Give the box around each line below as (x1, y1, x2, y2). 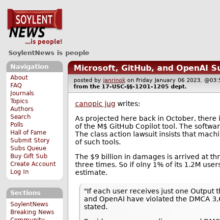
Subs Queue (10, 145, 47, 152)
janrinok (103, 77, 125, 84)
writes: (115, 99, 140, 108)
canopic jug (75, 99, 115, 108)
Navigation (10, 62, 49, 70)
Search (10, 113, 31, 121)
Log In (10, 168, 29, 176)
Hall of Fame (10, 129, 47, 137)
